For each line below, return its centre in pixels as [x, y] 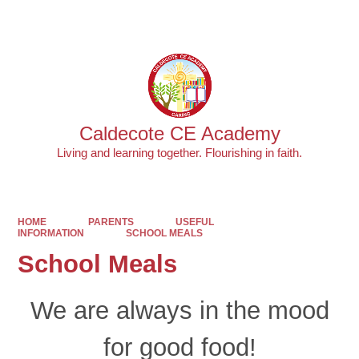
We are [73, 311]
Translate [310, 20]
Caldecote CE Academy [179, 133]
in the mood [260, 311]
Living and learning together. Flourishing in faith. [179, 153]
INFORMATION [51, 233]
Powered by [225, 20]
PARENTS [111, 222]
